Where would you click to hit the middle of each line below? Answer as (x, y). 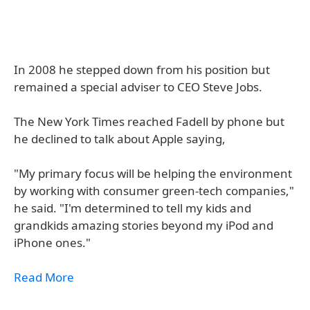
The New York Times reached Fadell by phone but (149, 121)
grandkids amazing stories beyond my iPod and (144, 225)
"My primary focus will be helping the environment (153, 173)
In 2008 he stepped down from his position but (142, 70)
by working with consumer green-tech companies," (154, 191)
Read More (44, 277)
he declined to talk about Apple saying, (120, 139)
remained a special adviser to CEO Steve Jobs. (138, 87)
